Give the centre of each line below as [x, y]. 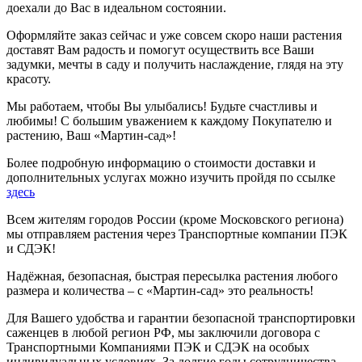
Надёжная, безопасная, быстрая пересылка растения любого [172, 276]
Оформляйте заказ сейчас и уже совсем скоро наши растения [174, 35]
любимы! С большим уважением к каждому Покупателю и [169, 120]
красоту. [29, 78]
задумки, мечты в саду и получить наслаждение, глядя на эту [175, 64]
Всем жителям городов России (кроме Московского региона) [175, 219]
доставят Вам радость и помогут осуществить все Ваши [160, 49]
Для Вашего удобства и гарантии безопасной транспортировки [181, 318]
